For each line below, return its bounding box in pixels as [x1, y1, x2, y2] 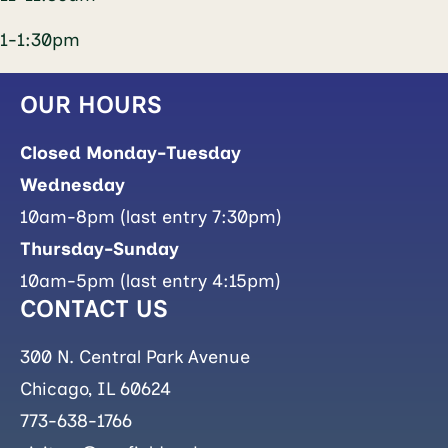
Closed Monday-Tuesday [20, 142, 241, 164]
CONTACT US [20, 294, 168, 323]
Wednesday [20, 174, 125, 196]
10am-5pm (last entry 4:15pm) [20, 270, 281, 292]
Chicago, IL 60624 [20, 378, 171, 400]
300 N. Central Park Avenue [20, 346, 250, 368]
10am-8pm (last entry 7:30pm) [20, 206, 282, 228]
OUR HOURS [20, 90, 162, 119]
